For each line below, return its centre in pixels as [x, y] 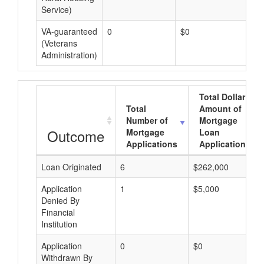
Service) [57, 9]
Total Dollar [222, 97]
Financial [58, 212]
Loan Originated [71, 167]
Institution [59, 224]
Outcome [76, 136]
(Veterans [59, 43]
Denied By [60, 200]
